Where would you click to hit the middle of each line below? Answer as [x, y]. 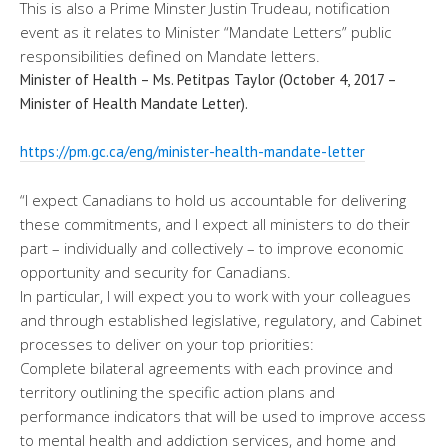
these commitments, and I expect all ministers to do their [215, 223]
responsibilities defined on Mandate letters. [170, 55]
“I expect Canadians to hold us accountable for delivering [213, 199]
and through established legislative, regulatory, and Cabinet [221, 319]
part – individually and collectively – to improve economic [211, 247]
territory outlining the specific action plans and [177, 391]
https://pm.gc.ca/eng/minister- [117, 151]
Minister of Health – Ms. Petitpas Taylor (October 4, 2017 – [208, 79]
